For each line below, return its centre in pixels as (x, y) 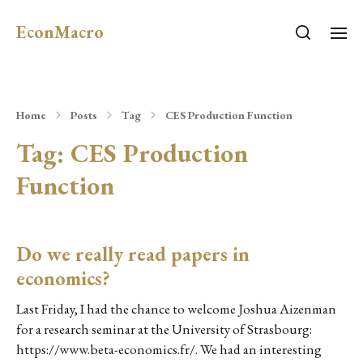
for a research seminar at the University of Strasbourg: (164, 329)
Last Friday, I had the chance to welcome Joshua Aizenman (176, 309)
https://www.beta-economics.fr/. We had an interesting (169, 349)
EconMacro (60, 32)
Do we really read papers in (133, 254)
